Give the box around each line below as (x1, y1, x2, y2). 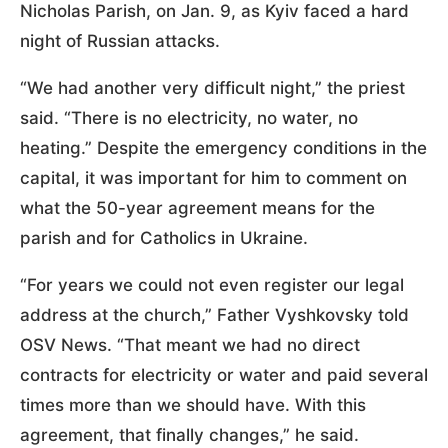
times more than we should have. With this (20, 394, 366, 415)
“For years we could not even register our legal (20, 274, 404, 295)
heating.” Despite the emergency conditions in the (20, 137, 427, 158)
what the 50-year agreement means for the (20, 197, 375, 218)
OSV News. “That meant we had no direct (20, 334, 360, 355)
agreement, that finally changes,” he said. (20, 424, 359, 445)
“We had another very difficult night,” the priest (20, 77, 405, 98)
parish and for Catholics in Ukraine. (20, 227, 308, 248)
